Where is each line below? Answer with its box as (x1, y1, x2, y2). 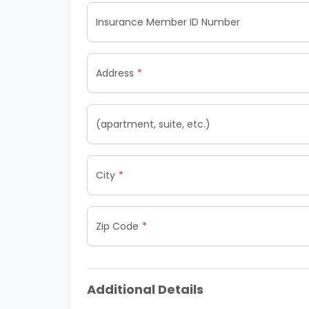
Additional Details (87, 281, 203, 298)
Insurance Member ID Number (96, 15, 240, 29)
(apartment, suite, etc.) (96, 117, 210, 131)
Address (96, 66, 134, 80)
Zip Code (96, 219, 139, 233)
